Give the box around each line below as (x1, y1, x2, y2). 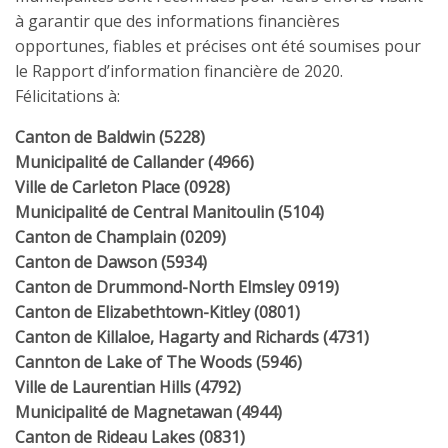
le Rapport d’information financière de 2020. (15, 60, 343, 82)
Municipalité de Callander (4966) (15, 151, 254, 173)
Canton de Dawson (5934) (15, 251, 207, 273)
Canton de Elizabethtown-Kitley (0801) (15, 301, 300, 323)
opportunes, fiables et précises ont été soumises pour (15, 35, 421, 57)
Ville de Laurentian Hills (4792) (15, 376, 241, 398)
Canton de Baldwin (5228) (15, 126, 205, 148)
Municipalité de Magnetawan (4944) (15, 401, 282, 423)
